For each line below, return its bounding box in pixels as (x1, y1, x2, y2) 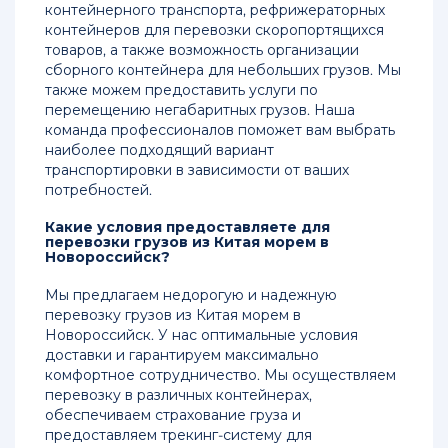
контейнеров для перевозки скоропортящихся (45, 21, 384, 40)
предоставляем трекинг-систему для (45, 426, 312, 445)
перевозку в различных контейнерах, (45, 386, 312, 405)
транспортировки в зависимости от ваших (45, 161, 349, 180)
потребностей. (45, 181, 152, 200)
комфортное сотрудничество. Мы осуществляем (45, 366, 396, 385)
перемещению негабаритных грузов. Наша (45, 101, 355, 120)
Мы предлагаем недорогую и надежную (45, 286, 337, 305)
